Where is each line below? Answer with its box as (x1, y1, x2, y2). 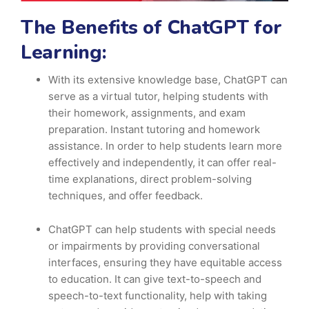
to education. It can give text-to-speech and (48, 272, 261, 286)
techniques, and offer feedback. (48, 189, 203, 203)
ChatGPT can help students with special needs (48, 223, 276, 237)
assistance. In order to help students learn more (48, 139, 282, 153)
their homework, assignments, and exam (48, 106, 246, 120)
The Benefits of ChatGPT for (21, 14, 282, 41)
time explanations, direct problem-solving (48, 172, 252, 186)
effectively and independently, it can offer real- (48, 156, 277, 170)
